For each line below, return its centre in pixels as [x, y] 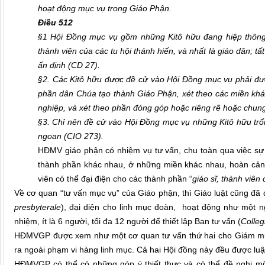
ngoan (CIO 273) [70, 136]
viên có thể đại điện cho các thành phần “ [115, 179]
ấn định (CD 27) [68, 65]
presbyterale [38, 207]
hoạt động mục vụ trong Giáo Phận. [105, 9]
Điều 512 [55, 23]
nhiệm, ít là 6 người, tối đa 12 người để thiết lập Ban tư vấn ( [127, 222]
